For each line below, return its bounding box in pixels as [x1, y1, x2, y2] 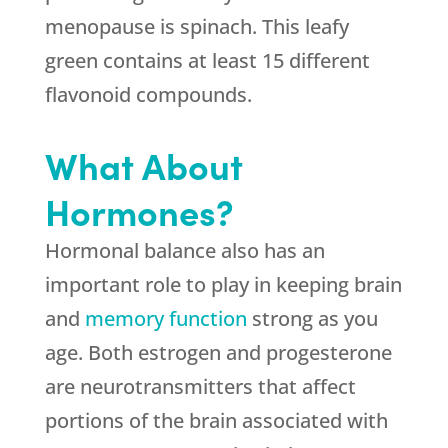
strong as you [246, 305, 378, 332]
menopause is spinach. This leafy [44, 13, 349, 40]
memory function [84, 305, 247, 332]
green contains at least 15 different [44, 47, 370, 74]
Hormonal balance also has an [44, 237, 325, 264]
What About [44, 139, 243, 190]
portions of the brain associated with [44, 407, 388, 434]
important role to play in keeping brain [44, 271, 402, 298]
